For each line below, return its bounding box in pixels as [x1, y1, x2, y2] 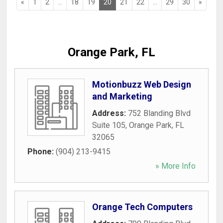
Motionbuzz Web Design [92, 79, 191, 90]
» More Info [155, 161, 196, 171]
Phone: [27, 147, 56, 156]
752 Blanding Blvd [128, 109, 191, 118]
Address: [92, 109, 128, 118]
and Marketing [92, 91, 152, 102]
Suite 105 [92, 120, 125, 130]
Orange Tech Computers [92, 202, 193, 212]
